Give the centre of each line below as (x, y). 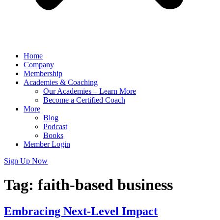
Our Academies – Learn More (90, 91)
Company (39, 65)
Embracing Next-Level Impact (81, 211)
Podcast (55, 126)
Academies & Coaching (61, 82)
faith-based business (105, 185)
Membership (43, 73)
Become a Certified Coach (84, 100)
